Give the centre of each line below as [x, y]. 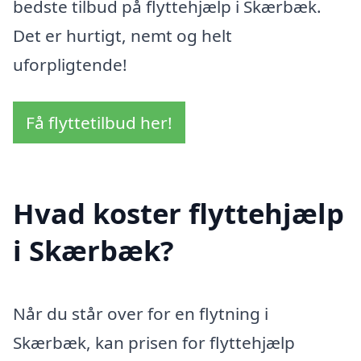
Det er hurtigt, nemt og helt [122, 36]
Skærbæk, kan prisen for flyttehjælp [154, 343]
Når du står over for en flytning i [141, 314]
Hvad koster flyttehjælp [178, 214]
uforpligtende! [70, 65]
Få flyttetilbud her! [99, 122]
